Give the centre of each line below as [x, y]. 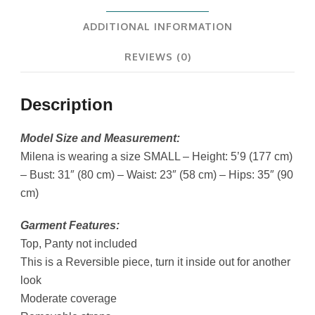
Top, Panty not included [79, 244]
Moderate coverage [69, 299]
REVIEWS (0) [157, 57]
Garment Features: [70, 226]
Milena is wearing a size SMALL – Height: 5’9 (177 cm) [156, 157]
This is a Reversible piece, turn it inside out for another [155, 262]
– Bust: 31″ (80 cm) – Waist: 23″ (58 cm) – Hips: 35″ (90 [157, 175]
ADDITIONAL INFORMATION [157, 27]
